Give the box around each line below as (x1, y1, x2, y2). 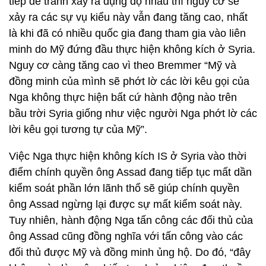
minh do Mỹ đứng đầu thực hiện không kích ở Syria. (9, 43, 255, 55)
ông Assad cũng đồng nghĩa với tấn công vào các (9, 230, 243, 242)
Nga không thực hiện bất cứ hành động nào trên (9, 91, 237, 103)
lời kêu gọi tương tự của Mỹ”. (9, 123, 147, 135)
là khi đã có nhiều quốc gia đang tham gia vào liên (9, 27, 246, 39)
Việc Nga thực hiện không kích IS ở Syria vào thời (9, 150, 246, 162)
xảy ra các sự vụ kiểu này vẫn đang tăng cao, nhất (9, 11, 248, 23)
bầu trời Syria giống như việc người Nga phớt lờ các (9, 107, 257, 119)
